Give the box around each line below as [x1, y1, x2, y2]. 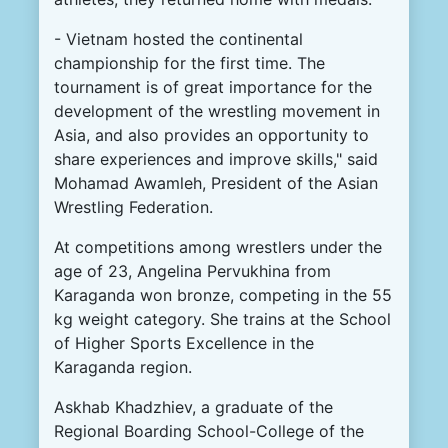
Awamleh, [129, 172, 211, 193]
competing [239, 284, 320, 305]
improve [229, 148, 291, 169]
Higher [75, 332, 125, 353]
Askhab [54, 396, 115, 417]
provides [164, 124, 230, 145]
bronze [177, 284, 230, 305]
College [256, 420, 314, 441]
